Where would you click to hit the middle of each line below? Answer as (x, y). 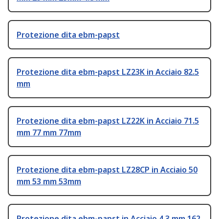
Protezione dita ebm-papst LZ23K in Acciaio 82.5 (108, 72)
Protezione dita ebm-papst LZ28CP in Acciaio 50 (107, 170)
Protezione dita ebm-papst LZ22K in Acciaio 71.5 (108, 121)
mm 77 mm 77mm (49, 133)
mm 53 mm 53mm (49, 182)
